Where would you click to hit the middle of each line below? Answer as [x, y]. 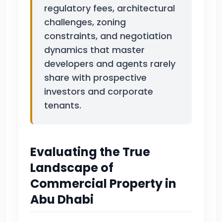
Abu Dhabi [62, 199]
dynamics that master [94, 50]
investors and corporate [99, 91]
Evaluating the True [90, 152]
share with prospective [95, 77]
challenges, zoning [85, 22]
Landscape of [72, 167]
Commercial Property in [103, 183]
